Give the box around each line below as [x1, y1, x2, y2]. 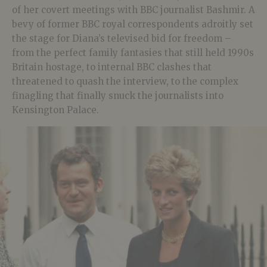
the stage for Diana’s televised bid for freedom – [12, 32, 231, 44]
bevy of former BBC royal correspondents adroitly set [12, 18, 253, 30]
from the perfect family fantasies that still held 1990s [12, 46, 254, 58]
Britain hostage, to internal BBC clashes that [12, 61, 212, 73]
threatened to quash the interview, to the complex [12, 75, 238, 87]
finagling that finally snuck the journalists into [12, 89, 223, 101]
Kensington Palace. [12, 104, 99, 116]
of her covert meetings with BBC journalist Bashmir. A [12, 4, 255, 15]
